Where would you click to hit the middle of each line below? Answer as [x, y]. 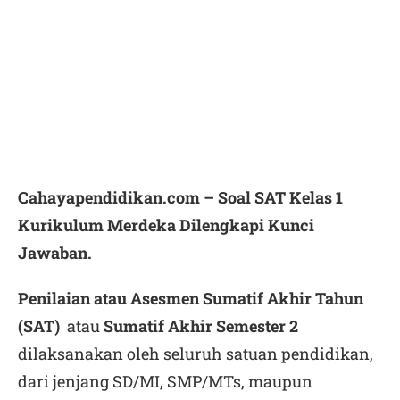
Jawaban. [55, 253]
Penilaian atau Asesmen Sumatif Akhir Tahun [191, 298]
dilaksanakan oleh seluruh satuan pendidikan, [196, 354]
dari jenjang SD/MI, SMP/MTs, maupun [165, 381]
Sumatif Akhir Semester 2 [201, 326]
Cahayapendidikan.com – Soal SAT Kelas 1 [180, 197]
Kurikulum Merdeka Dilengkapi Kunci [166, 225]
